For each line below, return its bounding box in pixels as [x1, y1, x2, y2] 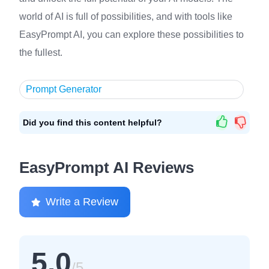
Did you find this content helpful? [23, 117, 162, 127]
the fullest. [19, 47, 62, 58]
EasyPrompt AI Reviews [19, 159, 194, 177]
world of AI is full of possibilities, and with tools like [19, 11, 232, 22]
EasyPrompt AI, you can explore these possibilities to [19, 29, 244, 40]
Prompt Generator [26, 84, 101, 94]
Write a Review [46, 196, 118, 208]
